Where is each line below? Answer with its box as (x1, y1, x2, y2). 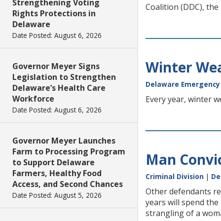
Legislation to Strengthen (12, 72, 116, 82)
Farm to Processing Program (12, 146, 125, 157)
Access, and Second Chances (12, 179, 123, 189)
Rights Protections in (12, 8, 96, 19)
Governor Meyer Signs (12, 61, 100, 72)
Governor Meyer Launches (12, 135, 115, 146)
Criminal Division (146, 172, 204, 181)
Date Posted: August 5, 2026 (12, 190, 102, 200)
